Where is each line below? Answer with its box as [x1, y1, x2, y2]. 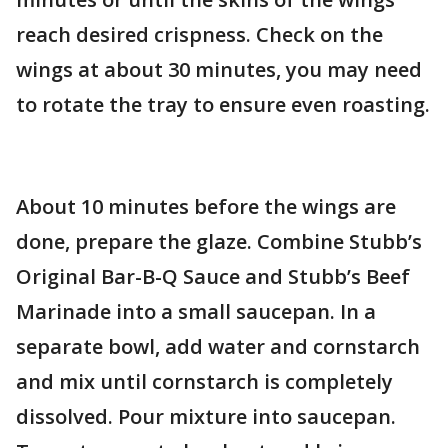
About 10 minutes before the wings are [16, 193, 396, 220]
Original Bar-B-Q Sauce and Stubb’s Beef [16, 263, 410, 290]
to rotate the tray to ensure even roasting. [16, 91, 430, 118]
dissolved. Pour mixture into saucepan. [16, 403, 396, 430]
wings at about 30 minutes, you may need [16, 56, 422, 83]
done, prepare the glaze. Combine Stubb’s [16, 228, 422, 255]
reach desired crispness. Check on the [16, 21, 383, 48]
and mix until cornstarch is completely [16, 368, 393, 395]
